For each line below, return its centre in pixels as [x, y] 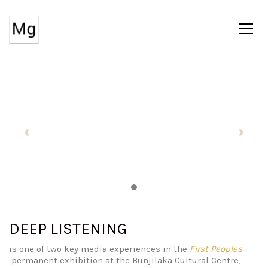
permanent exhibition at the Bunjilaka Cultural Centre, [125, 260]
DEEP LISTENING [68, 229]
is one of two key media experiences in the [99, 249]
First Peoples [216, 249]
